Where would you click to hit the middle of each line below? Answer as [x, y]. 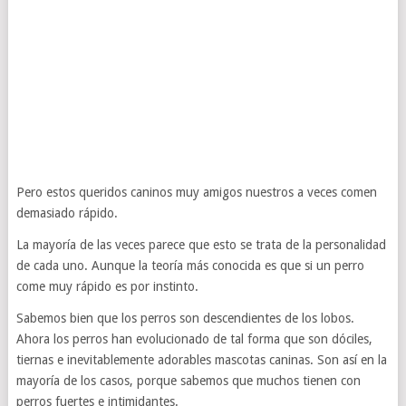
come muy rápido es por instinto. [107, 286]
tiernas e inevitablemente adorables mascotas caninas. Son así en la [201, 360]
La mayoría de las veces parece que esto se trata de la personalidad [201, 245]
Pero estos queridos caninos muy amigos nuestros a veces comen [196, 192]
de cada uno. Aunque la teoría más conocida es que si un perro [190, 266]
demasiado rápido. [67, 213]
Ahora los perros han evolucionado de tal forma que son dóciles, [194, 339]
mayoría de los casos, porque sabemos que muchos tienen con [188, 381]
